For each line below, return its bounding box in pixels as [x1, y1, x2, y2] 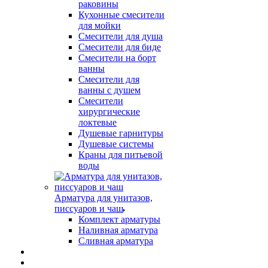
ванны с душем [78, 85, 141, 96]
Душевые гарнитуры [78, 128, 163, 139]
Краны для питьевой [78, 150, 163, 160]
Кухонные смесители [78, 10, 165, 20]
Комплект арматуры [78, 214, 160, 225]
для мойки [78, 20, 121, 31]
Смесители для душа [78, 31, 163, 42]
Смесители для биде [78, 42, 161, 53]
